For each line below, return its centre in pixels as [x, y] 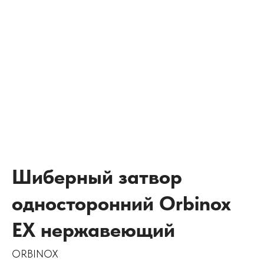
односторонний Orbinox [121, 203]
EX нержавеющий [93, 230]
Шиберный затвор [97, 177]
